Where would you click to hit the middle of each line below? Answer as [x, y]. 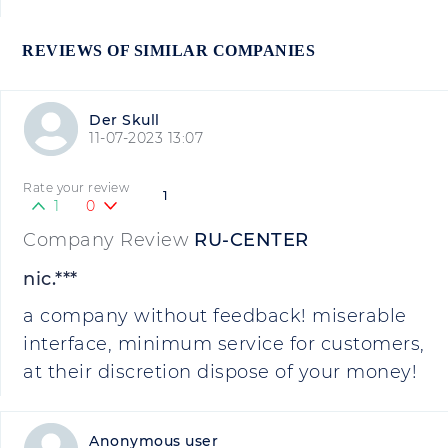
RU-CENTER [251, 240]
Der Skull [124, 120]
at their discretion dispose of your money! [220, 372]
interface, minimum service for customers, [224, 344]
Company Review [106, 240]
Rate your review [76, 187]
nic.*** [50, 279]
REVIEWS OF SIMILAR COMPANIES [168, 50]
